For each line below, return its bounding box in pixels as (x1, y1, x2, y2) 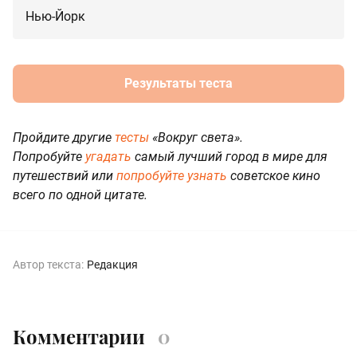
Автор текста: (13, 258, 84, 272)
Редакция (87, 258, 138, 272)
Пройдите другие (13, 130, 115, 146)
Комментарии (13, 324, 145, 350)
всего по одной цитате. (13, 187, 147, 203)
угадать (85, 149, 131, 165)
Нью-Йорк (25, 9, 85, 25)
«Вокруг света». (149, 130, 243, 146)
